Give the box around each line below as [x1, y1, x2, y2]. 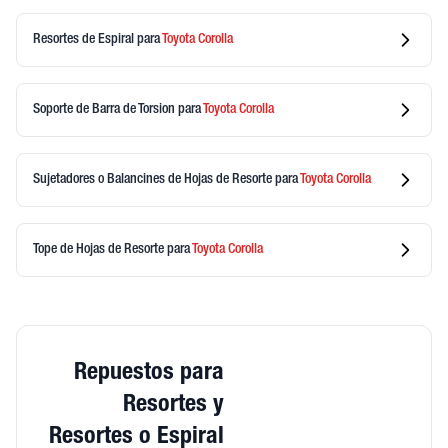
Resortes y [123, 394, 224, 418]
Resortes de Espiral [33, 32, 137, 47]
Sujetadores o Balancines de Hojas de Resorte [33, 172, 275, 187]
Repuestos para [74, 362, 224, 386]
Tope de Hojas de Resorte [33, 242, 167, 257]
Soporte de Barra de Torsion [33, 102, 178, 117]
